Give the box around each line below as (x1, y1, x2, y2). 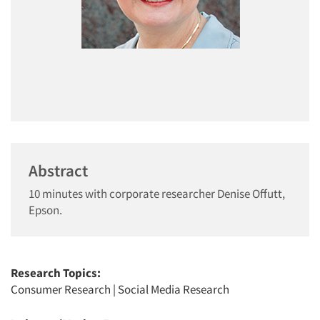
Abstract (29, 160, 88, 181)
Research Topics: (11, 265, 101, 281)
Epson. (29, 202, 62, 218)
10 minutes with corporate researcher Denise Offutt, (29, 186, 285, 201)
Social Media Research (118, 281, 229, 297)
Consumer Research (11, 281, 111, 297)
